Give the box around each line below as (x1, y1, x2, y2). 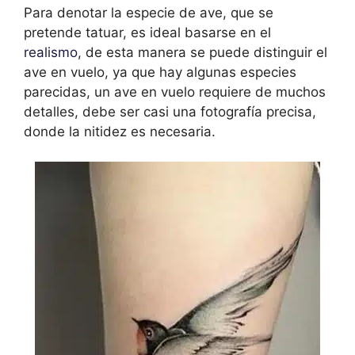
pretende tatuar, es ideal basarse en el (24, 24, 271, 40)
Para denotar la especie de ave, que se (24, 4, 273, 21)
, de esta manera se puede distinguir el (78, 44, 327, 60)
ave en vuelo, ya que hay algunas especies (24, 63, 296, 80)
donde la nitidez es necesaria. (24, 123, 216, 139)
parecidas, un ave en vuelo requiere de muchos (24, 83, 326, 100)
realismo (24, 44, 78, 60)
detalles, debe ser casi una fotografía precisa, (24, 103, 316, 120)
